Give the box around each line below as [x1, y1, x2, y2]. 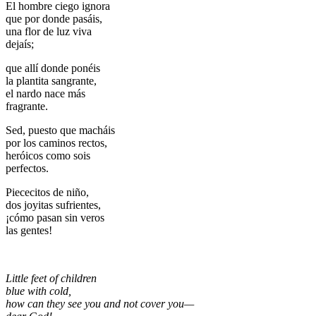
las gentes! [6, 224, 52, 237]
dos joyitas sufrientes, [6, 199, 101, 212]
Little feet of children [6, 272, 97, 285]
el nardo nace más [6, 87, 85, 100]
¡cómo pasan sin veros [6, 212, 104, 224]
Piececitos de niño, [6, 186, 89, 199]
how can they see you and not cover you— [6, 298, 194, 310]
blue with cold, [6, 285, 71, 298]
